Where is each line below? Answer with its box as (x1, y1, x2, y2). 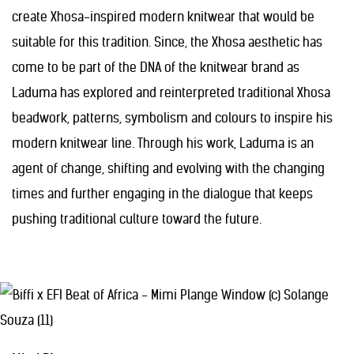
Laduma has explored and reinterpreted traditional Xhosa (12, 85, 330, 100)
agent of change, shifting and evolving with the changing (12, 160, 325, 176)
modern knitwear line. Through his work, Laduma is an (12, 135, 314, 151)
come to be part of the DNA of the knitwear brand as (12, 59, 299, 75)
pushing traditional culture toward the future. (12, 211, 262, 227)
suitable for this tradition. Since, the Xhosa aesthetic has (12, 34, 322, 50)
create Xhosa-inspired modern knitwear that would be (12, 9, 314, 24)
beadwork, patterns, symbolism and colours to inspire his (12, 110, 333, 126)
